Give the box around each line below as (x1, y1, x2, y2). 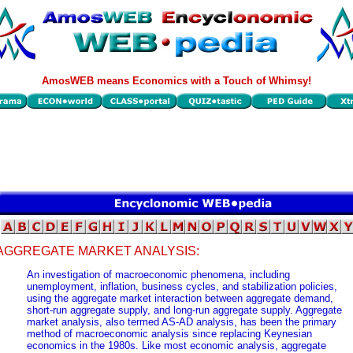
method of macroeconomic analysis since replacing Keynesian (27, 328, 312, 340)
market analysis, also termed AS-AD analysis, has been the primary (27, 316, 336, 329)
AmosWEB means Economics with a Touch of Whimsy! (42, 75, 311, 87)
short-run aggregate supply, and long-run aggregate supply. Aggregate (27, 304, 342, 317)
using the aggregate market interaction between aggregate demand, (27, 292, 333, 305)
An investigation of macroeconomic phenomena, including (27, 269, 290, 281)
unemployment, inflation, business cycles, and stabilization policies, (27, 281, 337, 293)
